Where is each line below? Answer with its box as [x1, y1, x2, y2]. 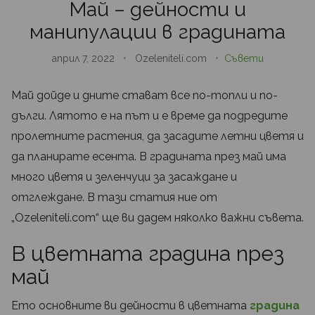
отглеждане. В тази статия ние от [11, 191, 217, 205]
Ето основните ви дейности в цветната [11, 299, 250, 313]
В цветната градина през [11, 241, 284, 266]
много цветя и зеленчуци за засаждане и [11, 170, 237, 184]
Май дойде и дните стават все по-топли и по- [11, 89, 278, 103]
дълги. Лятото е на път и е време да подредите [11, 109, 288, 123]
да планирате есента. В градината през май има [11, 150, 286, 164]
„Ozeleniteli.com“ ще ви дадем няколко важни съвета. [11, 211, 304, 225]
